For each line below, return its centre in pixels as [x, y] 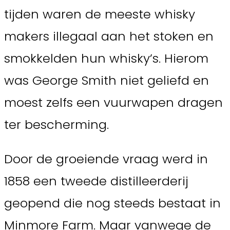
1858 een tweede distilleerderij [96, 181]
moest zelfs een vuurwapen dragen [113, 103]
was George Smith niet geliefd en [107, 81]
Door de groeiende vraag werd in [106, 159]
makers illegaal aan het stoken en [109, 36]
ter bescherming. [56, 125]
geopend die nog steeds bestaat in [112, 203]
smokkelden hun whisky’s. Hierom [106, 59]
